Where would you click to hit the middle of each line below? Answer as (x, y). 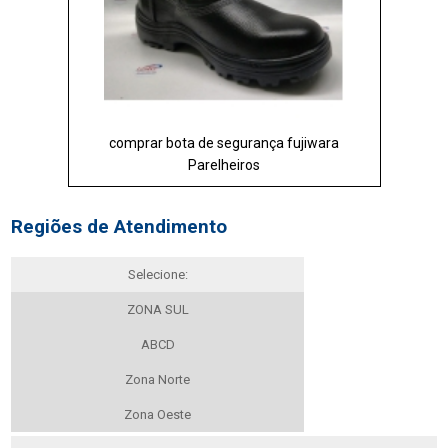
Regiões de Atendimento (119, 227)
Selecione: (157, 274)
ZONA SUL (157, 309)
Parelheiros (224, 164)
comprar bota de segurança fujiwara (224, 142)
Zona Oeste (158, 414)
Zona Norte (158, 379)
